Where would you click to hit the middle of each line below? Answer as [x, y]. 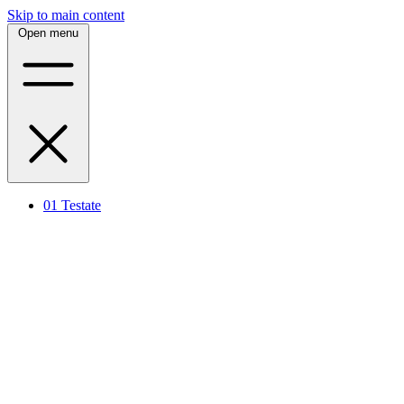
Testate [81, 205]
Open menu [48, 33]
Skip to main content [66, 15]
